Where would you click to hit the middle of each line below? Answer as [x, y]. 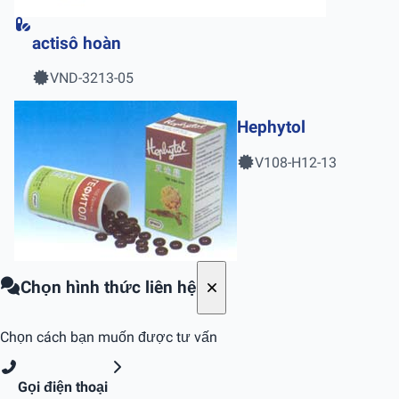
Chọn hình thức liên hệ [109, 288]
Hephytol [271, 128]
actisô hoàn [77, 43]
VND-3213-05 [92, 78]
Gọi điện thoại [63, 387]
